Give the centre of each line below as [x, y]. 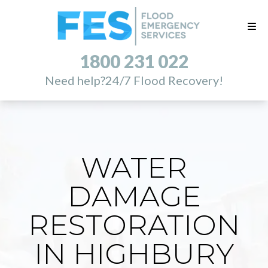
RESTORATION [134, 225]
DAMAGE [134, 196]
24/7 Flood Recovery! [164, 80]
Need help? [75, 80]
